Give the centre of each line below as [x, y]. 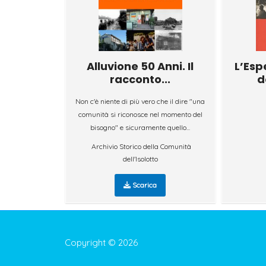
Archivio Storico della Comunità [142, 146]
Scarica [144, 185]
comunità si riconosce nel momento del [140, 114]
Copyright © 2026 [101, 243]
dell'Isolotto [140, 159]
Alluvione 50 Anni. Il [140, 66]
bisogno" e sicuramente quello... [140, 127]
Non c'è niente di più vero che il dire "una [140, 101]
